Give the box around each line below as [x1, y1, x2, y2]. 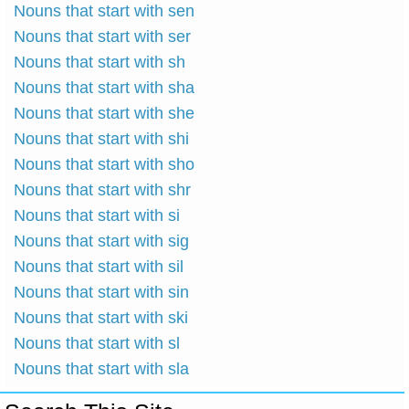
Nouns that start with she [14, 104, 194, 123]
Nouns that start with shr [14, 181, 191, 200]
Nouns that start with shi [14, 130, 189, 149]
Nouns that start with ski [14, 309, 188, 328]
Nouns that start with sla [14, 360, 189, 379]
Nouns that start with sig [14, 232, 189, 251]
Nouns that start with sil [14, 257, 184, 277]
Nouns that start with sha [14, 79, 194, 98]
